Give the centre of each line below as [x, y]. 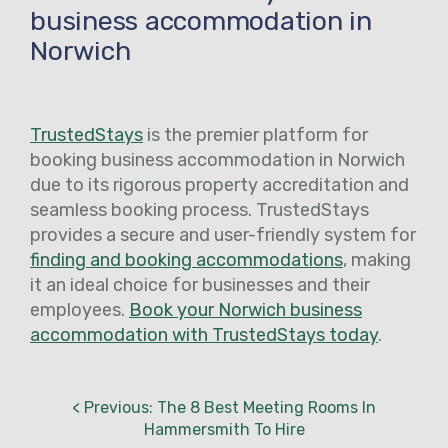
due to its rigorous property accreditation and [219, 184]
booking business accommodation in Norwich [217, 159]
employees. [79, 309]
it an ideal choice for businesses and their [200, 284]
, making [377, 259]
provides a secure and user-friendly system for [223, 234]
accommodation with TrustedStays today [204, 334]
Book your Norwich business [245, 309]
